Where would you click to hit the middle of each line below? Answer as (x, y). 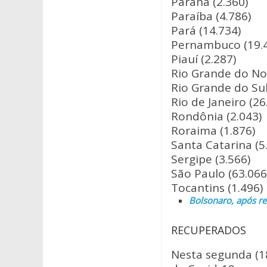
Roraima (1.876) (213, 131)
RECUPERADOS (209, 230)
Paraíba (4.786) (211, 16)
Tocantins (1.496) (217, 188)
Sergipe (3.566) (211, 159)
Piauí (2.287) (204, 59)
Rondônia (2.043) (216, 116)
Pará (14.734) (206, 30)
